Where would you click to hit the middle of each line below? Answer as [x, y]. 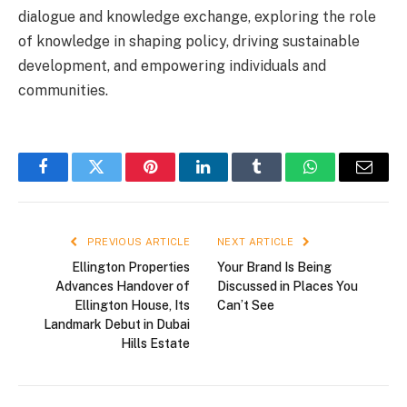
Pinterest [177, 180]
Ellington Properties [131, 268]
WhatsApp [344, 180]
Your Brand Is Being [274, 268]
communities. [63, 91]
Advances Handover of [123, 287]
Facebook [73, 180]
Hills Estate [155, 344]
